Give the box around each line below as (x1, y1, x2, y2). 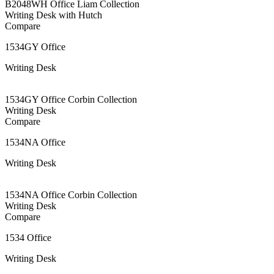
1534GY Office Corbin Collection (5, 94, 137, 105)
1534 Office (5, 232, 51, 243)
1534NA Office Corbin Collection (5, 189, 137, 200)
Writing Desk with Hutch (5, 9, 102, 20)
